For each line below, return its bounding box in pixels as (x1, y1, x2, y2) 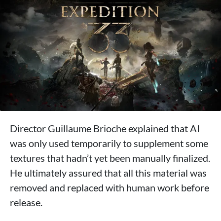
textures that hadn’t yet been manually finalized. (10, 151, 210, 164)
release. (10, 196, 42, 208)
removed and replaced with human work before (10, 181, 209, 193)
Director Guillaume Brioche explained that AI (10, 122, 200, 134)
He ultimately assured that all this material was (10, 166, 207, 179)
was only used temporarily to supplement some (10, 137, 208, 149)
